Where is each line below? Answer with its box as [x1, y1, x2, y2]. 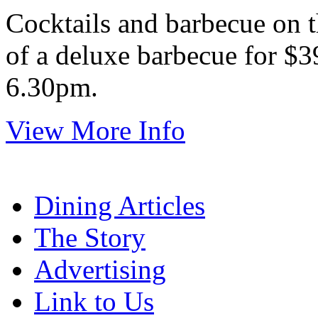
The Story [34, 221, 146, 253]
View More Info [6, 114, 185, 146]
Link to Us [34, 285, 154, 317]
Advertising [34, 253, 166, 285]
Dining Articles [34, 190, 205, 221]
